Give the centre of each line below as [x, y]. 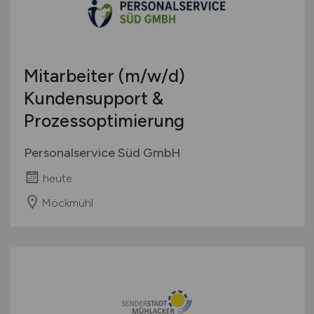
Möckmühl [67, 203]
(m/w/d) [151, 76]
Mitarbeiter [71, 76]
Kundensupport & [93, 98]
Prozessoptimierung [104, 121]
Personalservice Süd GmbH [102, 153]
